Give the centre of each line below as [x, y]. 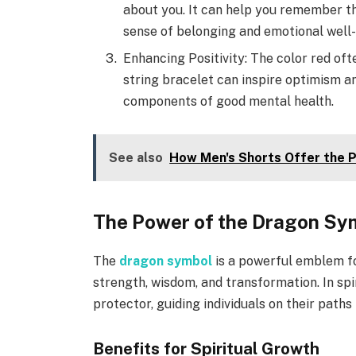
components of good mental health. [229, 101]
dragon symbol [166, 261]
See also [136, 158]
